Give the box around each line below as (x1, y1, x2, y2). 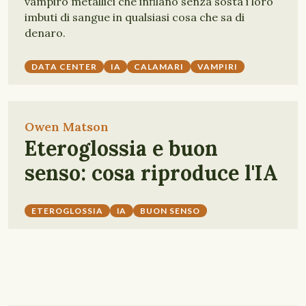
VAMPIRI (197, 61, 238, 72)
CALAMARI (134, 61, 184, 72)
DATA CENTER (31, 61, 97, 72)
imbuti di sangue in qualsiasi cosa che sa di (25, 10, 245, 24)
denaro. (25, 26, 66, 40)
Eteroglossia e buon (25, 135, 218, 161)
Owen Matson (25, 119, 109, 135)
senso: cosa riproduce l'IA (25, 160, 278, 186)
